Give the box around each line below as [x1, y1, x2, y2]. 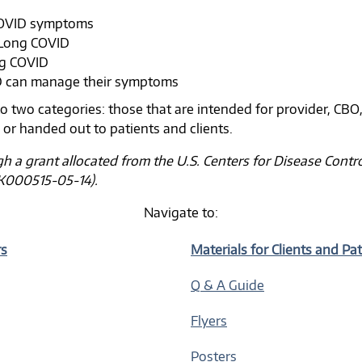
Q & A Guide [191, 277, 264, 293]
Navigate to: [144, 204, 218, 221]
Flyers [191, 313, 227, 329]
